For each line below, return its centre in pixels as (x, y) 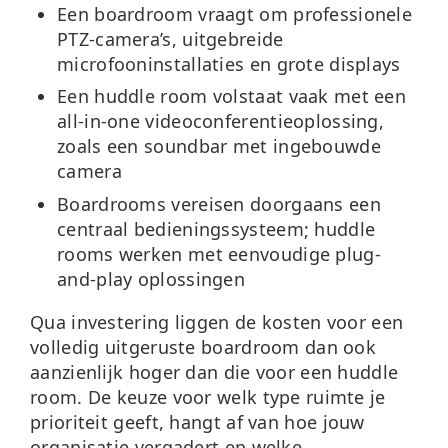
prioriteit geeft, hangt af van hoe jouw (197, 421)
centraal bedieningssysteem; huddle (216, 228)
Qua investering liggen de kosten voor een (217, 321)
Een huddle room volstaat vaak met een (232, 96)
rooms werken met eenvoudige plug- (219, 253)
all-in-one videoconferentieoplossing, (221, 121)
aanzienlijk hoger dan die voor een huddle (214, 371)
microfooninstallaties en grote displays (229, 64)
